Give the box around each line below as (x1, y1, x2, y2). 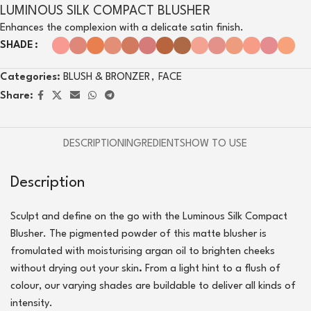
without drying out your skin (10, 264, 139, 275)
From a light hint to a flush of (145, 264, 280, 275)
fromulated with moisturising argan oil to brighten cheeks (10, 246, 275, 258)
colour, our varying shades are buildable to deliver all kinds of (10, 281, 296, 292)
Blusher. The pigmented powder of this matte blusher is (10, 229, 267, 240)
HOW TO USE (185, 139, 248, 150)
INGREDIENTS (124, 139, 186, 150)
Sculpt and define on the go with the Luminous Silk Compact (10, 212, 287, 223)
